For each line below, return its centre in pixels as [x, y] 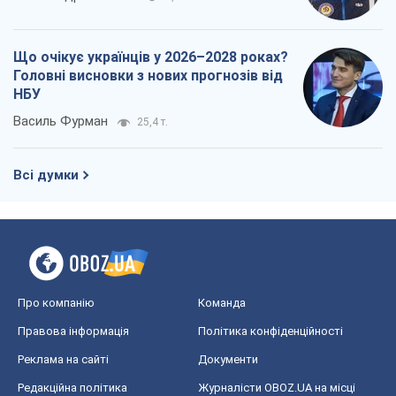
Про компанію [56, 303]
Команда [222, 303]
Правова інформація [73, 331]
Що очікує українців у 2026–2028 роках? [151, 57]
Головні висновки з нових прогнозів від [148, 76]
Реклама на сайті [63, 360]
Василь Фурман [61, 122]
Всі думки [46, 175]
